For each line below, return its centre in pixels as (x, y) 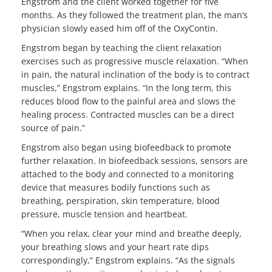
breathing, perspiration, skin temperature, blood (121, 201)
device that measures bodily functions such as (116, 188)
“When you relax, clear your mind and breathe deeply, (131, 234)
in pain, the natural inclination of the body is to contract (135, 75)
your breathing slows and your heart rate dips (115, 247)
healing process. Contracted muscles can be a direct (128, 115)
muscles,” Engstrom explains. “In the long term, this (126, 88)
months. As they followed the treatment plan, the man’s (134, 15)
